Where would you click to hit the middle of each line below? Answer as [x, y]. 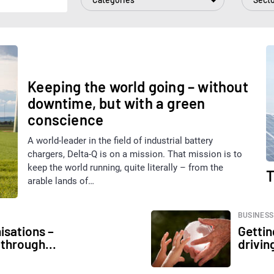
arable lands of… [61, 181]
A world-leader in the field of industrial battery [120, 141]
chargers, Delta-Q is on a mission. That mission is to [135, 154]
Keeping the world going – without [138, 87]
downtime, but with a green [117, 103]
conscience [66, 120]
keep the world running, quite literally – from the [126, 168]
